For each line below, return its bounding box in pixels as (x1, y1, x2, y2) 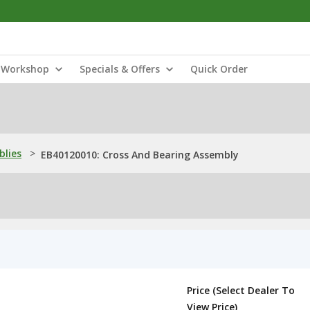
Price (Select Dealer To (187, 284, 295, 297)
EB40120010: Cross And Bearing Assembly (41, 148, 239, 161)
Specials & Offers (80, 62, 160, 75)
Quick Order (190, 62, 248, 75)
